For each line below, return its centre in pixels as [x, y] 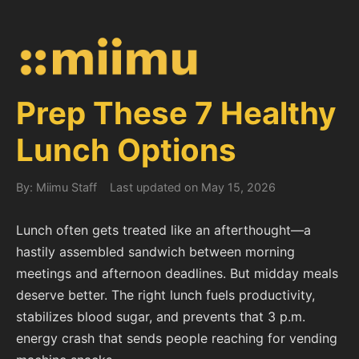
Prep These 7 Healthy [176, 113]
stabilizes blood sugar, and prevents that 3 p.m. [161, 317]
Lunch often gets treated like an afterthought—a [163, 230]
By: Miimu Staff [56, 187]
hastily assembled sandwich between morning [155, 252]
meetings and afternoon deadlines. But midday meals [177, 274]
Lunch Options [126, 150]
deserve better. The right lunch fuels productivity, [165, 295]
